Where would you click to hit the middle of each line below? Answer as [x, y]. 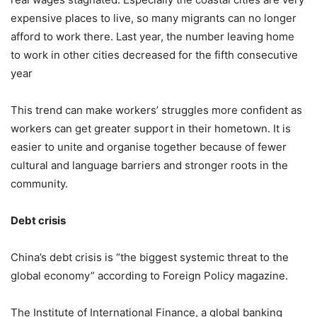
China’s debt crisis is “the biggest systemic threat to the [150, 257]
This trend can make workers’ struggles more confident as [156, 110]
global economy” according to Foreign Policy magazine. [149, 275]
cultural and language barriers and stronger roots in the [149, 165]
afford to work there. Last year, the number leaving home [152, 36]
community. [39, 183]
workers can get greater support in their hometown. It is [151, 128]
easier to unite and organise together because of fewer [149, 146]
